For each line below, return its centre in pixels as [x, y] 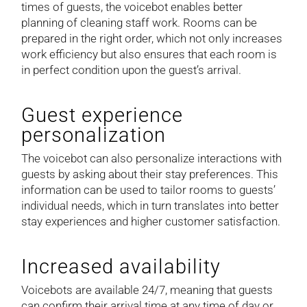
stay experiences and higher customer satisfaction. [151, 221]
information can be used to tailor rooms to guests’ [149, 189]
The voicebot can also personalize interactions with [152, 158]
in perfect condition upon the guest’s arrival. [132, 70]
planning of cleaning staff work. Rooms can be [139, 22]
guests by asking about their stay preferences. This [150, 174]
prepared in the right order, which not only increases [152, 38]
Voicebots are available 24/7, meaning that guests [147, 290]
